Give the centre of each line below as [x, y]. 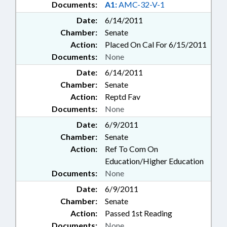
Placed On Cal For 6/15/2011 [156, 45]
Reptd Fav [123, 97]
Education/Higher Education [154, 161]
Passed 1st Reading [139, 213]
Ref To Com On [131, 149]
